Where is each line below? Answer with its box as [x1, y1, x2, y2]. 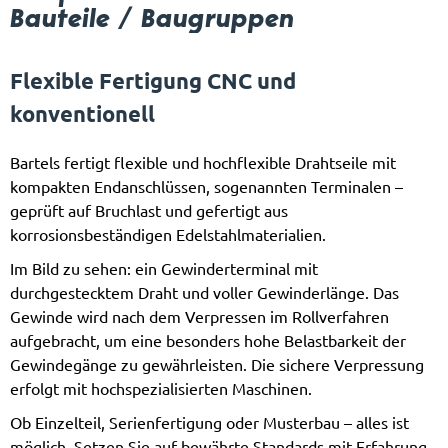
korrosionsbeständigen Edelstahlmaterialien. [10, 225, 326, 244]
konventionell [10, 100, 155, 127]
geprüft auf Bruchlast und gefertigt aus [10, 201, 288, 220]
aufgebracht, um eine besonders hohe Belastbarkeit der [10, 331, 406, 350]
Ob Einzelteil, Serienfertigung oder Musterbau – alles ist [10, 413, 409, 432]
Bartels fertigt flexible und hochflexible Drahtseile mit [10, 153, 396, 172]
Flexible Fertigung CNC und [10, 67, 296, 94]
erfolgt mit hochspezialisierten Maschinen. [10, 379, 312, 398]
